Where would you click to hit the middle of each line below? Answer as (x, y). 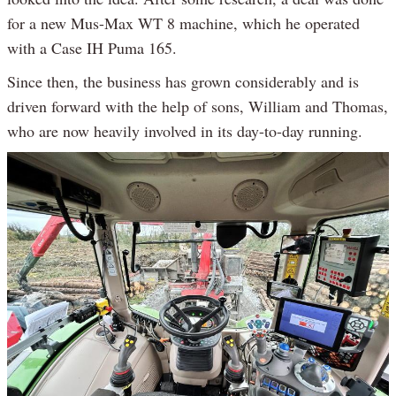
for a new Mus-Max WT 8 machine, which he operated (183, 23)
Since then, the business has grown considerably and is (183, 82)
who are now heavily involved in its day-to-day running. (185, 131)
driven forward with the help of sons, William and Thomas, (198, 107)
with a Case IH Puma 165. (92, 48)
